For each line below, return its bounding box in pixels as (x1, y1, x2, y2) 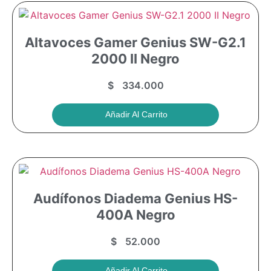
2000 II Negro (91, 51, 180, 67)
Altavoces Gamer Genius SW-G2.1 (25, 34, 246, 51)
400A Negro (96, 207, 175, 223)
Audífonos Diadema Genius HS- (33, 191, 238, 207)
